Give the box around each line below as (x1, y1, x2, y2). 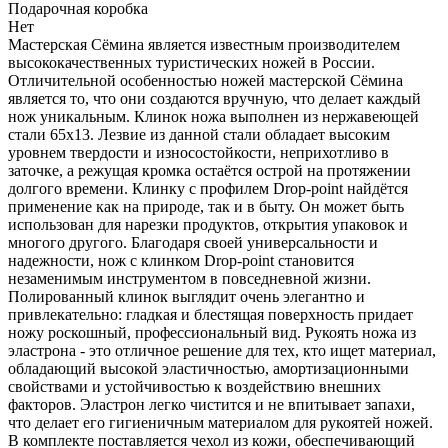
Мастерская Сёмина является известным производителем (8, 35, 400, 53)
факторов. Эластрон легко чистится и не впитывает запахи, (8, 395, 415, 413)
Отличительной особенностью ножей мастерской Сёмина (8, 71, 403, 89)
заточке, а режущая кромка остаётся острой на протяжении (8, 161, 411, 179)
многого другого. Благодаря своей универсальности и (8, 233, 378, 251)
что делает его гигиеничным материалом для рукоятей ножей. (8, 413, 433, 431)
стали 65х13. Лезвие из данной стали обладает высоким (8, 125, 390, 143)
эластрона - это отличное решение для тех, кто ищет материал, (8, 341, 436, 359)
